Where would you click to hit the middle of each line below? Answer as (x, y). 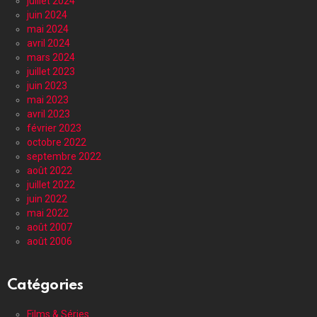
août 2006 (50, 241)
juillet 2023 (51, 71)
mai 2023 (48, 99)
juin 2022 (47, 198)
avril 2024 (48, 43)
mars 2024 (51, 57)
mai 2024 (48, 29)
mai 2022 (48, 213)
